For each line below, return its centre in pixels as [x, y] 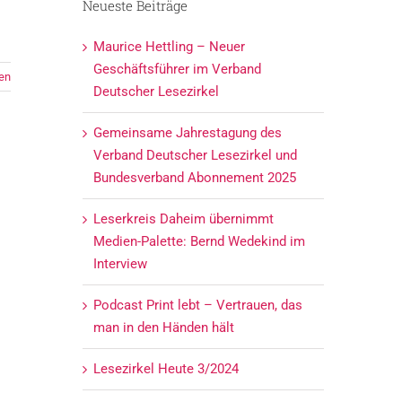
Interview [120, 263]
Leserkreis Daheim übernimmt [183, 218]
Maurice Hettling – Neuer [169, 46]
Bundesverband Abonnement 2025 [194, 177]
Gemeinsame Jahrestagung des [187, 132]
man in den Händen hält [163, 327]
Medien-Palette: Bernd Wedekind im [199, 241]
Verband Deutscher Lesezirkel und [195, 155]
